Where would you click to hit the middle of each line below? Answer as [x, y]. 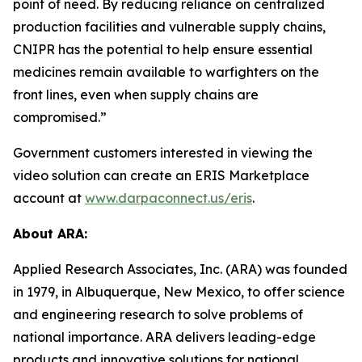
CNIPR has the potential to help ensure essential [163, 49]
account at [49, 198]
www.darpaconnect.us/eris [168, 198]
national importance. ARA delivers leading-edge [164, 337]
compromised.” [60, 117]
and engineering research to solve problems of [158, 314]
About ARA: [50, 234]
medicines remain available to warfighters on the [166, 72]
